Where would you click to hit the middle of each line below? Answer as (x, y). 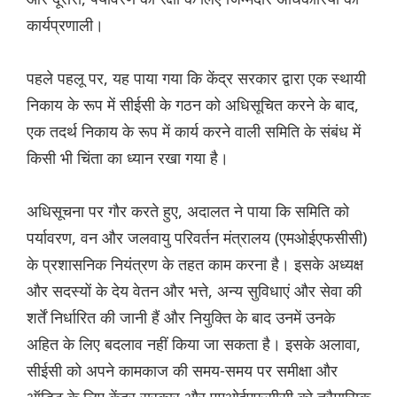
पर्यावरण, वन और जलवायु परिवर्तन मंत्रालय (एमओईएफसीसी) (197, 238)
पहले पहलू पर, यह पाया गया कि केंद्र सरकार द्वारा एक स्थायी (196, 78)
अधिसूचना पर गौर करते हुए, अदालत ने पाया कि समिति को (188, 211)
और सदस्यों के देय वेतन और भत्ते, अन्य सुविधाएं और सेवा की (194, 291)
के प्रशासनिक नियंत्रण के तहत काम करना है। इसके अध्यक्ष (195, 265)
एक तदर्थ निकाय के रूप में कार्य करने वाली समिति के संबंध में (194, 132)
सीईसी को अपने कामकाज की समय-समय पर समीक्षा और (182, 371)
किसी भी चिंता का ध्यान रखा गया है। (128, 158)
